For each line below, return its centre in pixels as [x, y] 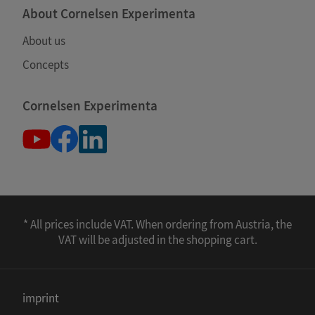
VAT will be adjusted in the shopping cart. [157, 239]
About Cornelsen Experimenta [109, 13]
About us [44, 40]
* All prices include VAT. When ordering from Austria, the [157, 224]
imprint [41, 298]
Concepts [46, 64]
